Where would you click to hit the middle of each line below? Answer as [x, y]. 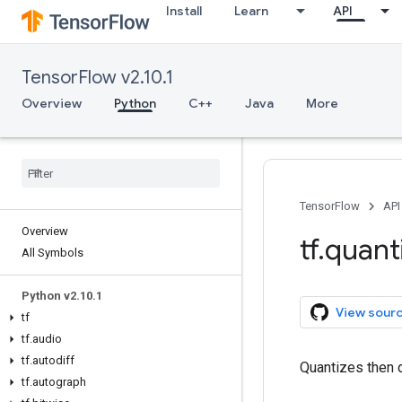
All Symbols [52, 253]
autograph [59, 382]
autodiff [53, 360]
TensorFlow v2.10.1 [97, 78]
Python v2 [49, 296]
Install [184, 11]
